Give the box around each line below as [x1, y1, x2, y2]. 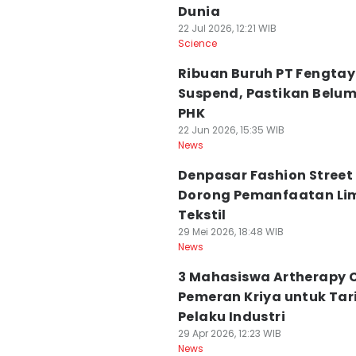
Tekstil [178, 206, 226, 224]
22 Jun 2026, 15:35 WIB [178, 123, 284, 137]
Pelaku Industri [178, 308, 285, 326]
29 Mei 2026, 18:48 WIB [178, 225, 284, 238]
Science [178, 37, 217, 50]
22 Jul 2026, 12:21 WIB [178, 21, 277, 35]
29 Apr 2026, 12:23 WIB [178, 327, 281, 340]
